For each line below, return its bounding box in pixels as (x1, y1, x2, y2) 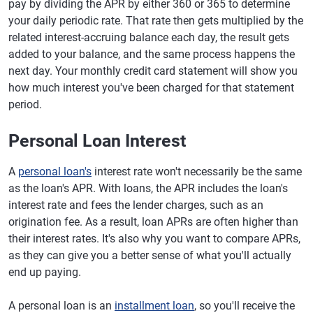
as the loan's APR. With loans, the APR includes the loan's (8, 182, 288, 195)
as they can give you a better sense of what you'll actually (8, 249, 291, 262)
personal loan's (18, 165, 92, 178)
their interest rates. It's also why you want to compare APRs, (8, 232, 300, 245)
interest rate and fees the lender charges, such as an (8, 198, 263, 212)
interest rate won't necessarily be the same (92, 165, 302, 178)
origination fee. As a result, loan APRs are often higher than (8, 215, 298, 228)
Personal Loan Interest (8, 131, 186, 151)
